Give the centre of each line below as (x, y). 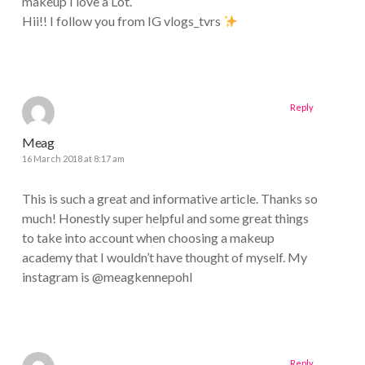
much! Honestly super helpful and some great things (165, 218)
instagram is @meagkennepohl (107, 277)
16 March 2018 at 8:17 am (73, 159)
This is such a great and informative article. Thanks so (169, 199)
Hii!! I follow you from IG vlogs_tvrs (122, 21)
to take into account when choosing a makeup (148, 238)
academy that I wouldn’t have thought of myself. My (164, 257)
